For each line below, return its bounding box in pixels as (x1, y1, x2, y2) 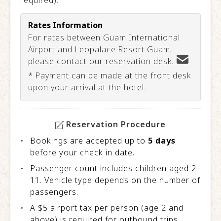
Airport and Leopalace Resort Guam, (28, 44, 172, 55)
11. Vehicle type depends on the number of (30, 175, 200, 186)
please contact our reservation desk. (28, 56, 177, 67)
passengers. (30, 186, 78, 198)
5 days (148, 135, 176, 147)
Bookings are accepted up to (30, 135, 148, 147)
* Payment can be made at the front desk (28, 70, 191, 81)
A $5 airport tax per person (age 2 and (30, 202, 184, 214)
